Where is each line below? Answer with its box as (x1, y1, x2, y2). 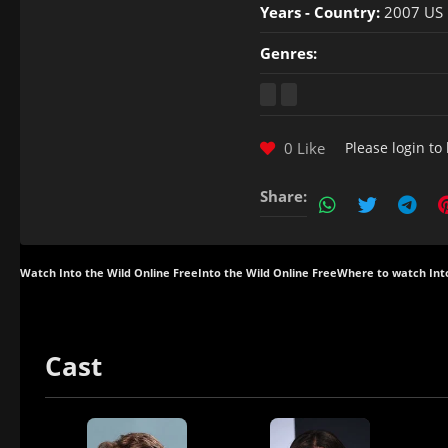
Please (345, 138, 392, 157)
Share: (260, 186, 307, 206)
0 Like (280, 137, 325, 158)
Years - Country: (260, 2, 380, 22)
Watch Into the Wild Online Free (20, 266, 198, 280)
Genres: (260, 43, 317, 63)
